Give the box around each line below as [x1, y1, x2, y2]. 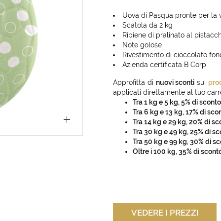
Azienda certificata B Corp [122, 61, 206, 69]
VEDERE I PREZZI [131, 208, 199, 218]
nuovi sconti [155, 78, 195, 86]
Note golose [122, 41, 162, 49]
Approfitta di [113, 78, 156, 86]
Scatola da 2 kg [122, 21, 173, 29]
